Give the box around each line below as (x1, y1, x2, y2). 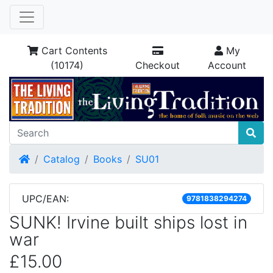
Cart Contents (38, 44, 107, 57)
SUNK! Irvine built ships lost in (9, 212, 247, 233)
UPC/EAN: (22, 193, 69, 205)
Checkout (135, 59, 180, 71)
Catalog (43, 153, 80, 165)
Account (208, 59, 246, 71)
